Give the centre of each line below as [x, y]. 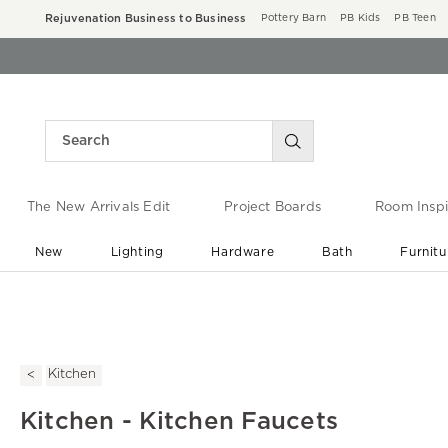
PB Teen [415, 18]
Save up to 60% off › [232, 310]
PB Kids [360, 18]
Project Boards [272, 208]
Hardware [243, 251]
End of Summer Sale [232, 292]
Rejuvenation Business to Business [146, 18]
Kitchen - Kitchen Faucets [179, 421]
